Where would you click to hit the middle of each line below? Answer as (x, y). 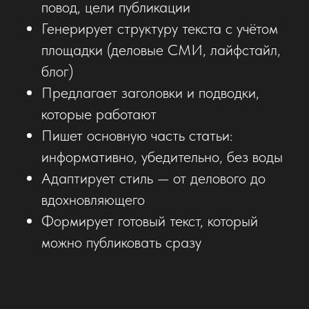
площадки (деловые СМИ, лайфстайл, (161, 49)
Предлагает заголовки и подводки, (150, 92)
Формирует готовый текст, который (150, 220)
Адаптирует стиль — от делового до (153, 178)
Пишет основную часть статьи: (137, 135)
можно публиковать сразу (121, 242)
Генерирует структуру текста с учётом (160, 28)
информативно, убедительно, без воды (162, 156)
